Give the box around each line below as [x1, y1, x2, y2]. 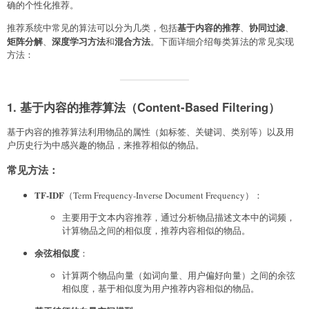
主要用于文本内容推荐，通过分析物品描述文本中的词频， [62, 210, 295, 223]
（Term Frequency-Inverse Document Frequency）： [64, 188, 263, 201]
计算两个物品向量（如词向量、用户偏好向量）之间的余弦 [62, 268, 295, 281]
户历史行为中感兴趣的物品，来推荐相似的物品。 [7, 139, 204, 152]
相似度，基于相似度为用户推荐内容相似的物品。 [62, 281, 259, 295]
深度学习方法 [52, 34, 106, 48]
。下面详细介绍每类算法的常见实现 [150, 35, 294, 48]
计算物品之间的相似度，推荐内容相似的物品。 [62, 223, 250, 237]
